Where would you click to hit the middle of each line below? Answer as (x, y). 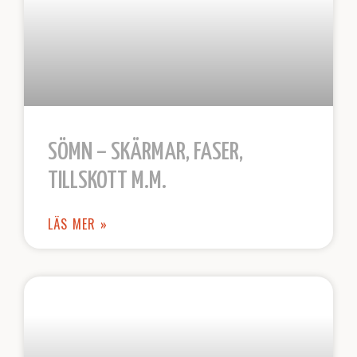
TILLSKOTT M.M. (107, 181)
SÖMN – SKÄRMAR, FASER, (145, 152)
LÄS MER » (78, 224)
